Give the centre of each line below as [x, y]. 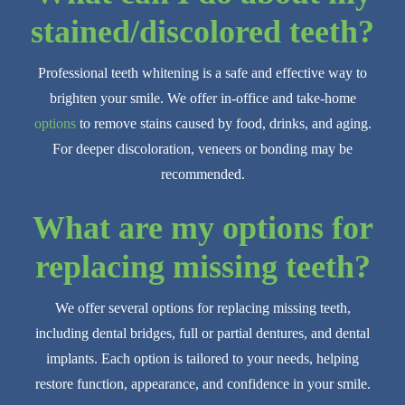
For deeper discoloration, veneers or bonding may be [202, 149]
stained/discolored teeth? [202, 32]
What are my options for [202, 228]
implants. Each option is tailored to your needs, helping [202, 359]
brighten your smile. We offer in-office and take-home [202, 99]
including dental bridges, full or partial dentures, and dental [202, 334]
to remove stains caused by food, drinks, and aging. [223, 124]
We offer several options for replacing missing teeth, [202, 308]
